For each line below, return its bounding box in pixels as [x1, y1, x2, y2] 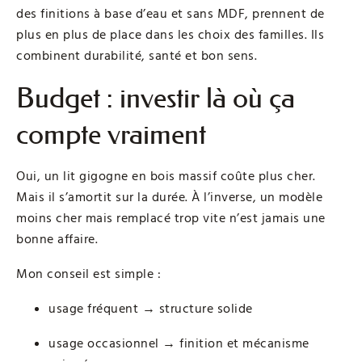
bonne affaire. [16, 230, 98, 249]
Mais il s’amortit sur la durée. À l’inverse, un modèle [16, 188, 322, 207]
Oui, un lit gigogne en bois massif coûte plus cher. [16, 167, 316, 186]
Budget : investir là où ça [16, 82, 295, 116]
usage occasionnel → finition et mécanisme [48, 335, 309, 353]
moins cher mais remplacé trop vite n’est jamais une [16, 209, 326, 228]
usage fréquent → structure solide [48, 300, 253, 318]
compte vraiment [16, 118, 206, 152]
